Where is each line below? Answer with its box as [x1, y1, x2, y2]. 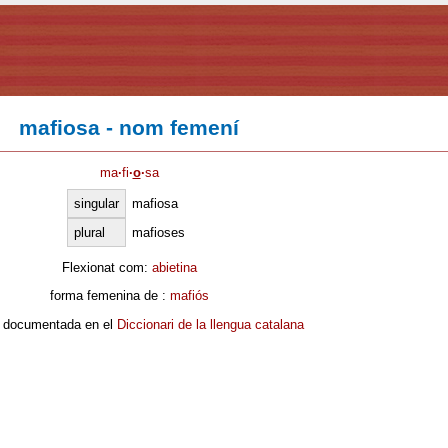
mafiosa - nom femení [19, 116, 239, 140]
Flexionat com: [61, 259, 152, 275]
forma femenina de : [49, 288, 170, 304]
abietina [151, 259, 197, 275]
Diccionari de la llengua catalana [116, 316, 304, 332]
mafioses [132, 224, 185, 240]
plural [74, 224, 105, 240]
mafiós [169, 288, 209, 304]
